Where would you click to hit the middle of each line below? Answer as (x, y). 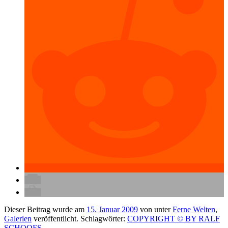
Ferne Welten (194, 209)
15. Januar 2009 (112, 209)
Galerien (18, 218)
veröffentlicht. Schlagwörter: (79, 218)
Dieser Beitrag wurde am (45, 209)
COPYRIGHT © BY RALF (174, 218)
